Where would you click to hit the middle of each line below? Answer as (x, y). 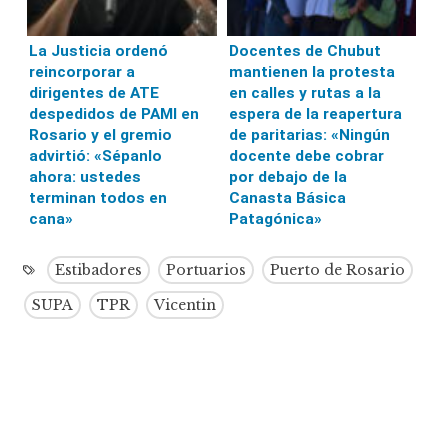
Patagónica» (275, 218)
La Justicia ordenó (99, 50)
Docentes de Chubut (304, 50)
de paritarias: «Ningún (309, 134)
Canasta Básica (287, 197)
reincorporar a (82, 71)
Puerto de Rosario (338, 269)
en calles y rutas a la (304, 92)
